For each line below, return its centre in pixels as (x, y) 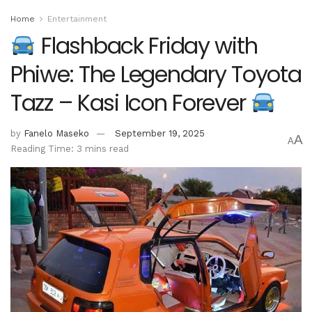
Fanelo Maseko (56, 133)
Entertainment (77, 18)
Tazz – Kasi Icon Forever (131, 102)
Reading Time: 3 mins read (70, 148)
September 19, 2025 (160, 133)
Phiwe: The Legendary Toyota (156, 74)
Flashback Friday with (147, 45)
